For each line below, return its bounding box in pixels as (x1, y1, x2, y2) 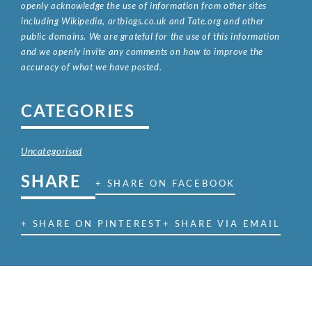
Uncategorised (21, 145, 82, 157)
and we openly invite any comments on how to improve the (21, 46, 264, 58)
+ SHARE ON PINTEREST (21, 218, 163, 230)
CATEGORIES (21, 100, 135, 121)
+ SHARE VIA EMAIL (163, 218, 281, 230)
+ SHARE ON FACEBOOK (95, 178, 236, 189)
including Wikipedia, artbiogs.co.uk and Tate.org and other (21, 15, 265, 27)
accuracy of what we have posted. (21, 61, 162, 73)
